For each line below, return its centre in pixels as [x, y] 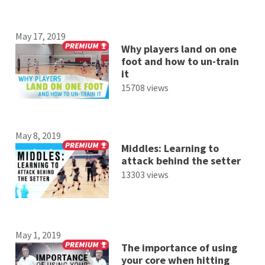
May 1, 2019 [38, 235]
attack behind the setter [181, 160]
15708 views [145, 87]
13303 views [145, 174]
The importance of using [179, 248]
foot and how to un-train [180, 61]
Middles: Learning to [170, 148]
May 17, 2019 [41, 36]
